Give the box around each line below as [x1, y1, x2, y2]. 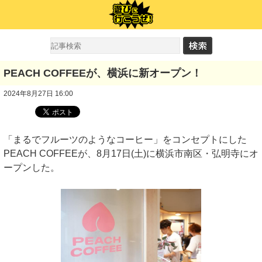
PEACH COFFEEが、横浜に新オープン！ [4, 67, 202, 79]
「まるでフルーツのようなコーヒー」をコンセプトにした [4, 135, 247, 144]
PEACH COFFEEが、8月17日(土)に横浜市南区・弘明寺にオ [4, 149, 258, 158]
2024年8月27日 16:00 [4, 89, 73, 98]
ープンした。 [4, 163, 60, 173]
